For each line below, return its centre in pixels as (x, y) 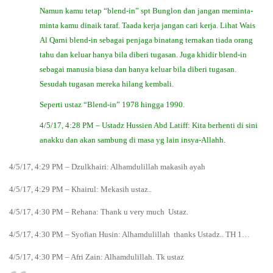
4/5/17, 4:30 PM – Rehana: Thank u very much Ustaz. (99, 211)
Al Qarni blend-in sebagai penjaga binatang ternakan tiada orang (146, 40)
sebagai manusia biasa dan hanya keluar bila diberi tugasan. (138, 69)
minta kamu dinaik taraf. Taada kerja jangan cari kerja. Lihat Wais (147, 25)
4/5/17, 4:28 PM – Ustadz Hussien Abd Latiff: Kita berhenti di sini (149, 125)
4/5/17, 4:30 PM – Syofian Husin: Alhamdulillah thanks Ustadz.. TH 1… (129, 234)
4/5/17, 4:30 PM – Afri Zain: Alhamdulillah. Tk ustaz (97, 257)
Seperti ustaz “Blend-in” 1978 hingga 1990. (112, 104)
